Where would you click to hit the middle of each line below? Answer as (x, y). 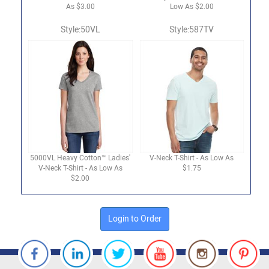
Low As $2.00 (192, 6)
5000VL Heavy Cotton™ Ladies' (80, 158)
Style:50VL (80, 29)
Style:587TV (192, 29)
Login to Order (134, 219)
